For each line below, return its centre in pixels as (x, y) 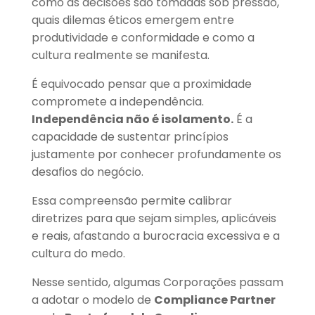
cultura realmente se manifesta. (120, 56)
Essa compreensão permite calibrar (131, 201)
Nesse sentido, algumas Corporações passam (157, 283)
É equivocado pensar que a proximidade (141, 84)
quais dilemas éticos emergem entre (133, 20)
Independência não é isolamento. (132, 120)
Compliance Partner (214, 300)
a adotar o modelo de (92, 300)
